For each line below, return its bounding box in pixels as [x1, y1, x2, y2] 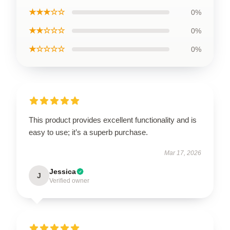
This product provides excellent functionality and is [29, 115, 197, 124]
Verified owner [49, 177, 89, 184]
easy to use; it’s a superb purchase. [29, 127, 148, 137]
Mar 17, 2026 [164, 149, 201, 157]
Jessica [49, 167, 76, 176]
